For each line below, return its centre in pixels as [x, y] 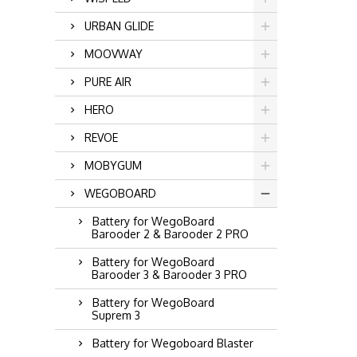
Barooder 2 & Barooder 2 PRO [170, 234]
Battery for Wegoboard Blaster [173, 343]
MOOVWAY [113, 54]
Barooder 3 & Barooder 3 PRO [169, 275]
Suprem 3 [116, 315]
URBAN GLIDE [119, 26]
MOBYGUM [113, 165]
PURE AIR [108, 82]
